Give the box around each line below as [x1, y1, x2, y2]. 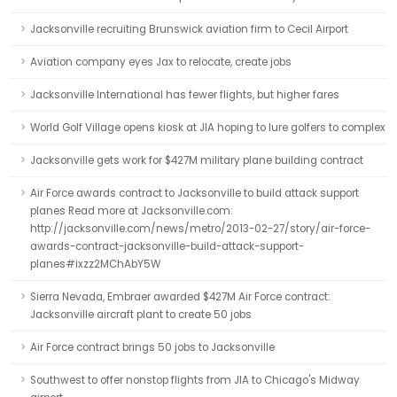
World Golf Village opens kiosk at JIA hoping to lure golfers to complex [30, 121, 385, 135]
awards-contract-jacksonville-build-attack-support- [30, 239, 304, 253]
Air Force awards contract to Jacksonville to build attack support [30, 186, 359, 200]
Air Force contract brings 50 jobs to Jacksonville [30, 340, 275, 354]
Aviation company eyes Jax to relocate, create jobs [30, 55, 292, 69]
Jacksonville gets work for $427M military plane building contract [30, 153, 363, 167]
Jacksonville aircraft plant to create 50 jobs [30, 307, 252, 322]
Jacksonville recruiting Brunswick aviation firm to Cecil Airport [30, 22, 348, 36]
